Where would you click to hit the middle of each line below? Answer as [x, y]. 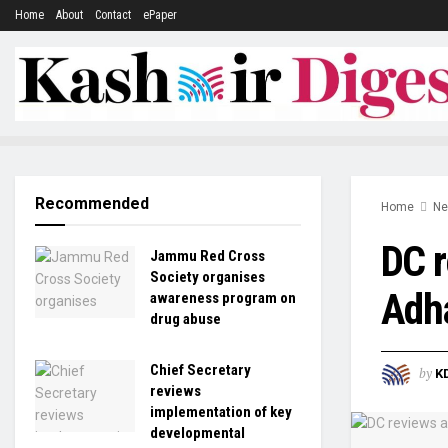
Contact [113, 15]
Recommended [92, 203]
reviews [175, 391]
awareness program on [223, 298]
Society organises [207, 277]
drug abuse [185, 319]
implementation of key [221, 412]
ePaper [160, 15]
